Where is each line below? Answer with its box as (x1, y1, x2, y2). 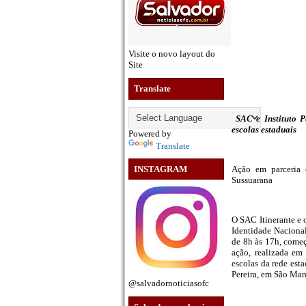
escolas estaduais (232, 124, 296, 135)
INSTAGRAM (134, 164, 187, 175)
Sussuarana (232, 175, 273, 186)
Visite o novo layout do (128, 48, 215, 59)
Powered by (128, 128, 171, 139)
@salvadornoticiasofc (128, 278, 209, 289)
